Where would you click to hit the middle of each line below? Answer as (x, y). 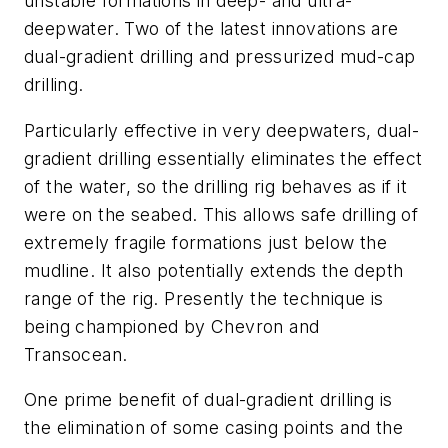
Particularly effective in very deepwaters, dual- (222, 130)
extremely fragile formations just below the (206, 242)
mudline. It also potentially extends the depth (214, 270)
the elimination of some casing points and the (213, 428)
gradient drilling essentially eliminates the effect (223, 158)
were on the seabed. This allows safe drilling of (221, 214)
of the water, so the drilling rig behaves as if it (215, 186)
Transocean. (76, 354)
